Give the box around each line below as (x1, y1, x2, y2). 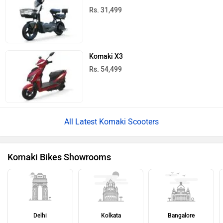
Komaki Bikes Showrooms (7, 151, 111, 163)
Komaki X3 (89, 52, 123, 61)
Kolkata (101, 212, 121, 219)
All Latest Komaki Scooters (64, 116, 159, 126)
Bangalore (168, 212, 195, 219)
